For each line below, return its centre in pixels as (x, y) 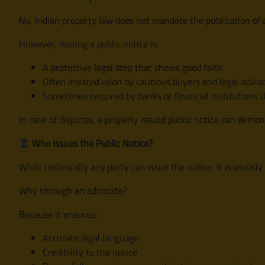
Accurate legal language (91, 237)
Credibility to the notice (90, 252)
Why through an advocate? (73, 190)
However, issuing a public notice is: (89, 43)
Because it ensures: (58, 214)
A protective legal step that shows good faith (132, 67)
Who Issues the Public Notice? (91, 143)
